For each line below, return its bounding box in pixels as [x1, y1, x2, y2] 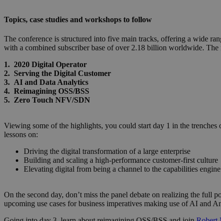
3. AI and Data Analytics [4, 78, 88, 87]
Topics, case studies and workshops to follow [4, 15, 152, 24]
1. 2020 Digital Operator [4, 60, 87, 69]
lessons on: [4, 130, 38, 139]
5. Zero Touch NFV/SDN [4, 96, 90, 105]
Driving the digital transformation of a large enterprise [24, 147, 190, 156]
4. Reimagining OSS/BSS [4, 87, 89, 96]
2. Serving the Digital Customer [4, 69, 111, 78]
